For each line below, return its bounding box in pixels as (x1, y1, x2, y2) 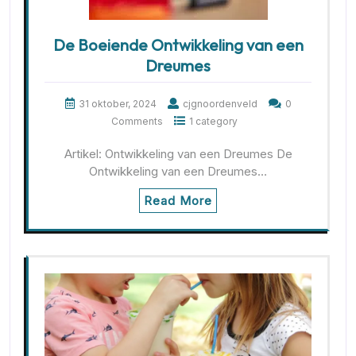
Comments (110, 115, 163, 128)
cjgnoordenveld (182, 98, 257, 110)
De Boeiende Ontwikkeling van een (52, 35, 304, 56)
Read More (144, 193, 212, 209)
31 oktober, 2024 (78, 98, 157, 110)
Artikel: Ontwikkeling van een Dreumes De (64, 146, 292, 162)
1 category (188, 115, 238, 128)
